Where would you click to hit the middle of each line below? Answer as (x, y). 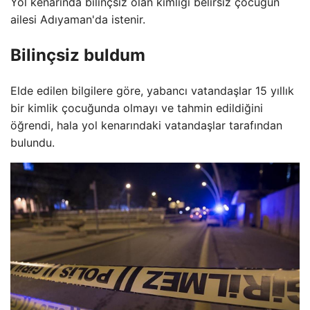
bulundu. (33, 142)
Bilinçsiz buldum (78, 55)
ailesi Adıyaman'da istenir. (78, 19)
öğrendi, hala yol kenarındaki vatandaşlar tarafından (146, 125)
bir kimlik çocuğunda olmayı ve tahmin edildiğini (137, 108)
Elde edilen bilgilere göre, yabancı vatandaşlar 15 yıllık (152, 90)
